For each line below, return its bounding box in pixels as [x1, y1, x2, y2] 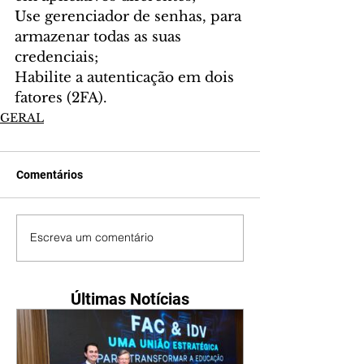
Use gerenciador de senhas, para [15, 7, 245, 25]
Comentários [16, 167, 83, 181]
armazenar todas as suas [15, 28, 185, 45]
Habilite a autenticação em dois [15, 68, 238, 86]
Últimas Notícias [71, 288, 189, 309]
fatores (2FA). [15, 89, 107, 106]
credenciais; [15, 48, 98, 66]
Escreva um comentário [30, 230, 154, 245]
